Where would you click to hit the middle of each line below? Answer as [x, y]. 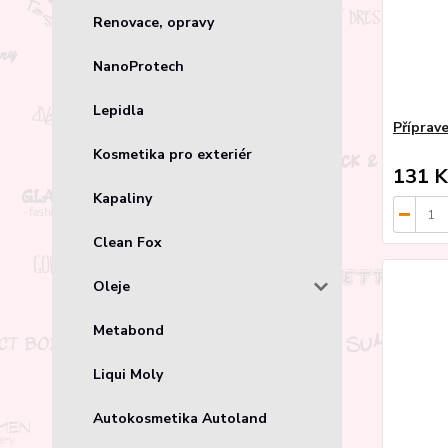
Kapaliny [122, 198]
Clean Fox [127, 242]
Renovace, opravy [153, 22]
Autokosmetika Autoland [180, 418]
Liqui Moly [128, 374]
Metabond [128, 330]
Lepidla [118, 110]
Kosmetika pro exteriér [172, 154]
